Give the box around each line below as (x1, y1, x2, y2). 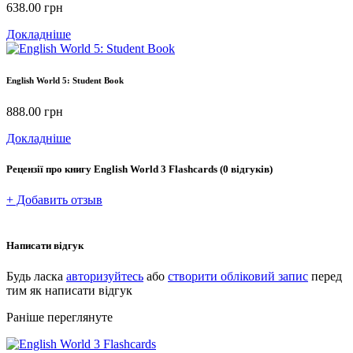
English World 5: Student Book (6, 76, 124, 86)
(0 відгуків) (220, 163, 273, 176)
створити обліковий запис (168, 269, 308, 283)
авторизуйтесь (66, 269, 143, 283)
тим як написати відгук (6, 283, 132, 297)
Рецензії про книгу (6, 163, 94, 176)
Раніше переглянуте (6, 310, 113, 324)
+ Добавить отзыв (6, 193, 102, 207)
